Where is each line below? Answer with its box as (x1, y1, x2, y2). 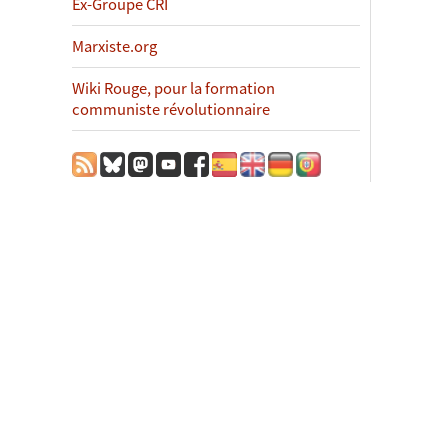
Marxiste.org (72, 36, 157, 58)
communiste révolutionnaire (72, 99, 270, 121)
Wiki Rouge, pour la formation (72, 78, 275, 100)
